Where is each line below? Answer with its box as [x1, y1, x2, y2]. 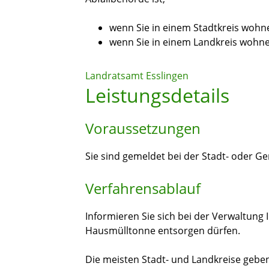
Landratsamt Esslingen [85, 69, 189, 83]
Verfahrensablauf [85, 178, 201, 199]
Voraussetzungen [85, 118, 201, 139]
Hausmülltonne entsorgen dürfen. [85, 224, 240, 238]
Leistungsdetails [85, 82, 229, 109]
